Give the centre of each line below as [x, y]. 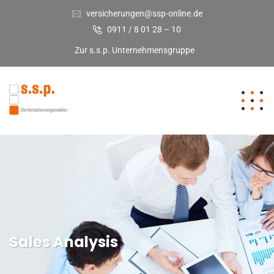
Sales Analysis [64, 242]
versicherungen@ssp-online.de [144, 13]
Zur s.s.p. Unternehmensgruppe [134, 50]
